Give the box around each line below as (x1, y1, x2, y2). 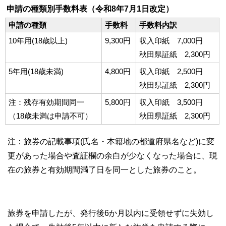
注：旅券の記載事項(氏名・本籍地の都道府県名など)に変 (8, 137, 214, 146)
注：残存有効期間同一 (9, 98, 84, 106)
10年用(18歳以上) (9, 36, 68, 45)
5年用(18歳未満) (9, 67, 64, 76)
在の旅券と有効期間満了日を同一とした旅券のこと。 (8, 165, 201, 174)
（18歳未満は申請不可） (9, 111, 92, 120)
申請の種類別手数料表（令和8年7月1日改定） (7, 5, 174, 13)
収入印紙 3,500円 (139, 98, 203, 106)
